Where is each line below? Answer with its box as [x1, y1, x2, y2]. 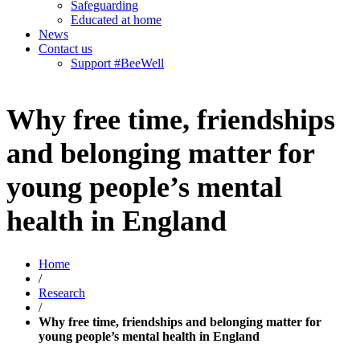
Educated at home [71, 13, 162, 27]
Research [39, 286, 85, 301]
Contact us [39, 42, 92, 55]
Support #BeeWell [71, 56, 164, 70]
